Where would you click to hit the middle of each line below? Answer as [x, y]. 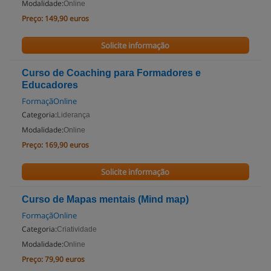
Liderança [73, 115]
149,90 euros [67, 18]
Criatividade [77, 229]
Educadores [50, 85]
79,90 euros [65, 259]
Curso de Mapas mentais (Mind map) [105, 199]
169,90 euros [67, 145]
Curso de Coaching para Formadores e [111, 73]
